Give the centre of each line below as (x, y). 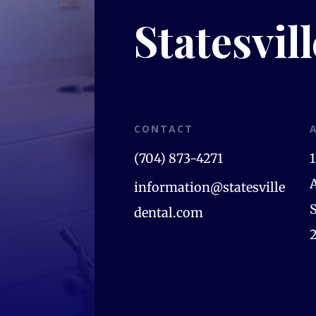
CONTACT (164, 129)
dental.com (169, 213)
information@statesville (210, 188)
